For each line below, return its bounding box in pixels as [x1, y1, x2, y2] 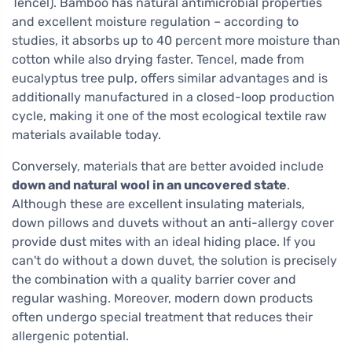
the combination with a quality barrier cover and [12, 272, 296, 288]
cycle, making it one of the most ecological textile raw [12, 108, 327, 124]
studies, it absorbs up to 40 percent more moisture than [12, 33, 340, 49]
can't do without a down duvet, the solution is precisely [12, 253, 337, 269]
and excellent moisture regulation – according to [12, 14, 299, 30]
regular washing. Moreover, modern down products [12, 291, 313, 306]
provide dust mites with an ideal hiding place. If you [12, 234, 316, 250]
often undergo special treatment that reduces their [12, 310, 313, 325]
